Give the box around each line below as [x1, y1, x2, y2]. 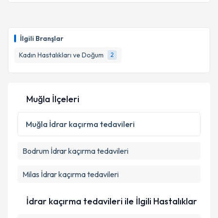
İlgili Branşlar [20, 34, 63, 43]
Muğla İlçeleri [26, 93, 79, 105]
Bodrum [22, 146, 49, 156]
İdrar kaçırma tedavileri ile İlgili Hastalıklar [26, 196, 197, 207]
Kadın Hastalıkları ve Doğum [19, 51, 104, 59]
